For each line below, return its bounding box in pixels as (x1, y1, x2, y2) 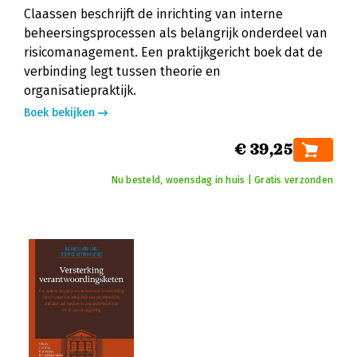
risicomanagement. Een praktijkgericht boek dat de (24, 45, 323, 60)
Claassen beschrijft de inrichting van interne (24, 6, 283, 22)
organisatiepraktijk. (24, 83, 136, 98)
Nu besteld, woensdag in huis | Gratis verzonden (111, 175, 333, 186)
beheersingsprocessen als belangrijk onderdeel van (24, 25, 328, 41)
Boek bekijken (24, 106, 95, 120)
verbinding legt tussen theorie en (24, 64, 221, 79)
